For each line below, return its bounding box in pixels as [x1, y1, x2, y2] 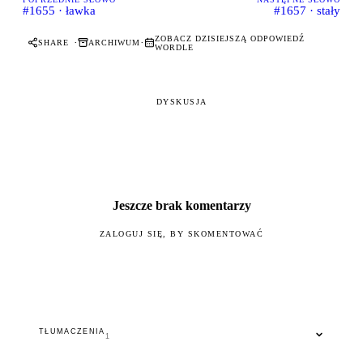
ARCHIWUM [88, 38, 140, 48]
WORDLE [154, 42, 194, 52]
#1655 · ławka [23, 3, 96, 17]
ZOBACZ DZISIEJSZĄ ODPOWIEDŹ [154, 33, 305, 43]
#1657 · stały [274, 3, 340, 17]
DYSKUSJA [156, 96, 207, 106]
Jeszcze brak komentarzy [112, 198, 251, 212]
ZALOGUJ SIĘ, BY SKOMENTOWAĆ [99, 228, 264, 238]
